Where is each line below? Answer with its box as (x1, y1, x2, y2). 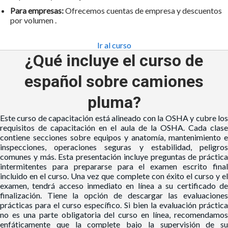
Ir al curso (97, 40, 131, 50)
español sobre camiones (24, 71, 204, 91)
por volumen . (10, 15, 56, 25)
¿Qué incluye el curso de (25, 50, 203, 70)
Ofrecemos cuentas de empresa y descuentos (64, 5, 222, 15)
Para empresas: (10, 5, 64, 15)
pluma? (87, 92, 141, 112)
